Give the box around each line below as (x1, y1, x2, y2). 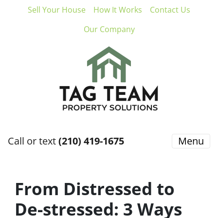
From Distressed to (15, 177, 175, 200)
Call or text (8, 134, 58, 147)
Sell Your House (28, 4, 86, 15)
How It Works (93, 4, 142, 15)
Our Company (83, 24, 135, 35)
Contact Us (150, 4, 190, 15)
